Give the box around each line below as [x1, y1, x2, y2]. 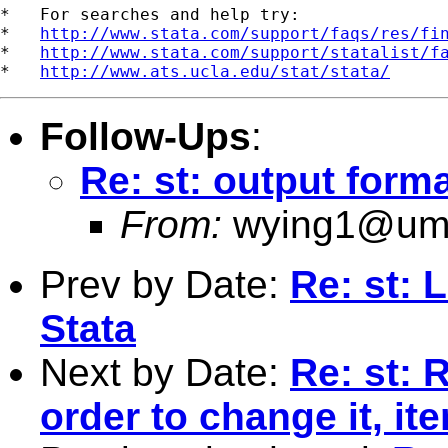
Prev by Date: [40, 262, 290, 306]
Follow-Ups [40, 114, 251, 158]
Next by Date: [40, 350, 290, 394]
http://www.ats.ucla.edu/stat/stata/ [40, 61, 390, 81]
